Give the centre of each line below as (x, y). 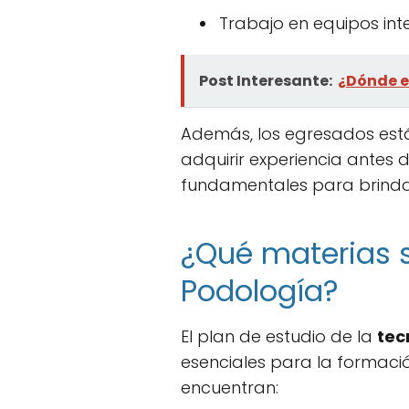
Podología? (260, 291)
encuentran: (230, 388)
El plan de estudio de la (279, 336)
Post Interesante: (266, 81)
